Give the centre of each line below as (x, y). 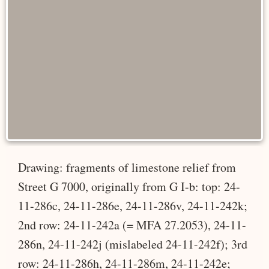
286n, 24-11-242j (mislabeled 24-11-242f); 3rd (133, 244)
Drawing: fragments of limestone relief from (127, 167)
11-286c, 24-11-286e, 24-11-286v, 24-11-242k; (133, 205)
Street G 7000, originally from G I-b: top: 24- (129, 186)
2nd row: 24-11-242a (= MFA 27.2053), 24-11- (132, 225)
